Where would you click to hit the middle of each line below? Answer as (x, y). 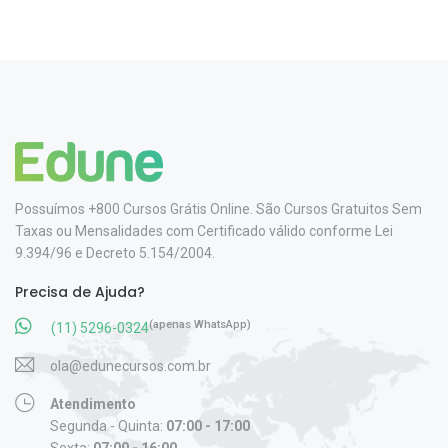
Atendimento (93, 404)
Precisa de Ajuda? (80, 292)
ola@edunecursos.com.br (130, 366)
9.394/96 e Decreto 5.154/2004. (115, 252)
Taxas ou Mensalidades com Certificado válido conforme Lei (204, 230)
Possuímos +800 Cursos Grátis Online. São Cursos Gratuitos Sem (218, 208)
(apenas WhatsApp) (200, 325)
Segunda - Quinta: (108, 426)
